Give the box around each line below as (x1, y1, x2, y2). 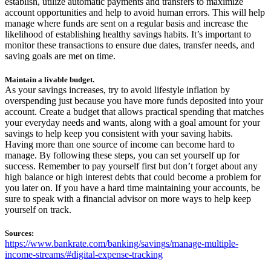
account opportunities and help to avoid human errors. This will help (5, 7, 265, 18)
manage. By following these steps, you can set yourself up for (5, 149, 240, 160)
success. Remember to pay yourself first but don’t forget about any (5, 160, 258, 171)
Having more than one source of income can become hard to (5, 139, 235, 149)
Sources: (5, 229, 34, 238)
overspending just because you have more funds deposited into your (5, 95, 263, 106)
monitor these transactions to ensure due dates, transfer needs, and (5, 39, 255, 50)
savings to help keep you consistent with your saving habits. (5, 128, 233, 139)
